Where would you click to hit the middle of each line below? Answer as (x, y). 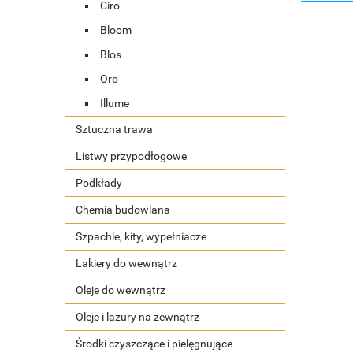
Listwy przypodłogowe (131, 156)
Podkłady (99, 182)
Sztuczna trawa (114, 129)
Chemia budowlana (123, 209)
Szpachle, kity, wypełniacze (141, 236)
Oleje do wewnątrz (121, 290)
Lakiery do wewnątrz (126, 263)
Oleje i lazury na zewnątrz (137, 316)
